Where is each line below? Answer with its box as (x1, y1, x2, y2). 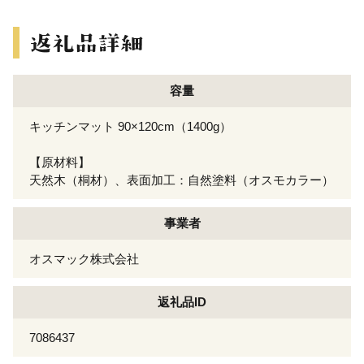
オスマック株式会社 (29, 251, 139, 266)
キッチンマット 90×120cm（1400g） (29, 119, 232, 133)
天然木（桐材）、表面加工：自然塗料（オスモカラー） (29, 172, 334, 187)
